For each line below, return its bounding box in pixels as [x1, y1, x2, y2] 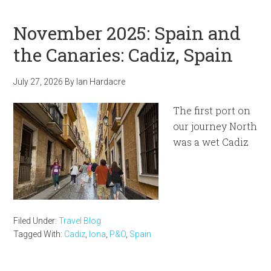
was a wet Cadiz [173, 135, 249, 148]
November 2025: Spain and [13, 21, 241, 45]
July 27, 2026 [13, 77, 64, 87]
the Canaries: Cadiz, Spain [13, 43, 233, 67]
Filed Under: [13, 216, 59, 226]
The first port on [173, 104, 251, 117]
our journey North [173, 120, 258, 132]
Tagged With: [13, 229, 65, 239]
